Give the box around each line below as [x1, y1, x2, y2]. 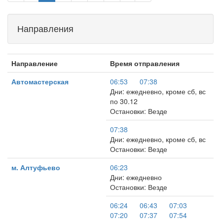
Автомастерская [11, 76, 69, 86]
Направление [11, 58, 58, 68]
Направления [17, 22, 74, 35]
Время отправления [110, 58, 180, 68]
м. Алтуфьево [11, 162, 60, 172]
